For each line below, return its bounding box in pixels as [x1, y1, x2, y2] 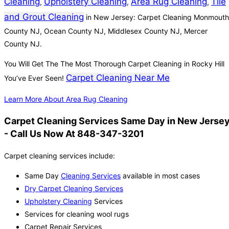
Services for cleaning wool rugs [25, 210, 129, 219]
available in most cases [121, 171, 200, 180]
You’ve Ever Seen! [4, 74, 66, 83]
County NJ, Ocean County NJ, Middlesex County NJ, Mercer [4, 27, 208, 36]
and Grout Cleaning [4, 12, 84, 22]
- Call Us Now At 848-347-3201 [4, 128, 144, 140]
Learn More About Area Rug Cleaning [4, 95, 128, 104]
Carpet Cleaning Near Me [66, 73, 170, 83]
